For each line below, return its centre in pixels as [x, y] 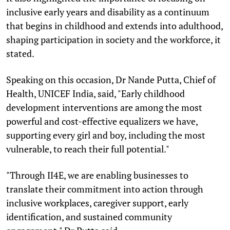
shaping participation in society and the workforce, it [113, 39]
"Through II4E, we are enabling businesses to [97, 175]
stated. [20, 53]
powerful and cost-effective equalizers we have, [102, 121]
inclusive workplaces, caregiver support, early [97, 203]
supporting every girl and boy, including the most [106, 135]
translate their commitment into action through [105, 189]
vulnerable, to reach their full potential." [88, 149]
